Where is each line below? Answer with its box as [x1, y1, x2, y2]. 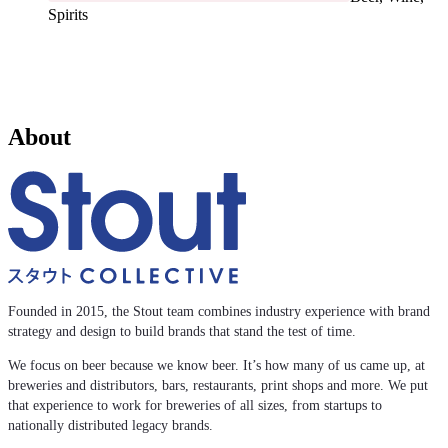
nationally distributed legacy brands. [8, 417, 213, 433]
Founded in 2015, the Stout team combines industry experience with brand [8, 303, 430, 319]
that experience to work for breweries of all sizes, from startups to [8, 397, 382, 413]
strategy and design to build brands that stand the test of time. [8, 323, 356, 339]
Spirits [48, 6, 88, 24]
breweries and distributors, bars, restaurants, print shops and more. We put [8, 377, 428, 393]
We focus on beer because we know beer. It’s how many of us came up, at [8, 357, 425, 373]
